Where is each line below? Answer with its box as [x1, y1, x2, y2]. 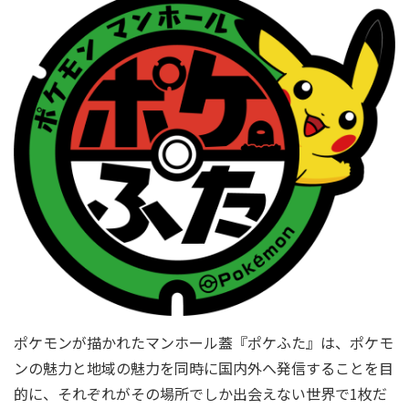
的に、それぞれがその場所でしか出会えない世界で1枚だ [14, 382, 387, 404]
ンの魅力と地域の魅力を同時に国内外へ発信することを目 [14, 356, 393, 379]
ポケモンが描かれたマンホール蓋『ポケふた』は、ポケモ [14, 330, 393, 353]
